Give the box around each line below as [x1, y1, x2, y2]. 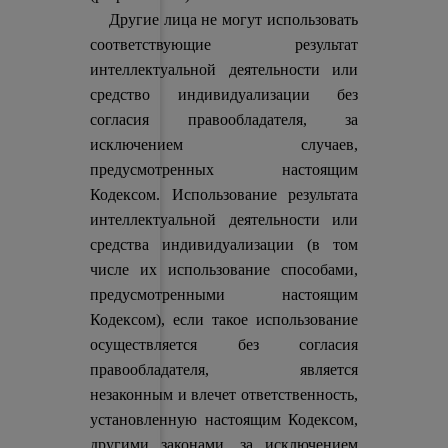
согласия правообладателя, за [90, 111, 358, 128]
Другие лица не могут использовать [90, 11, 358, 28]
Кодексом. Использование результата [90, 186, 358, 203]
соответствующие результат [90, 36, 358, 53]
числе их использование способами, [90, 261, 358, 278]
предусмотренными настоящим [90, 286, 358, 303]
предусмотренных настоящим [90, 161, 358, 178]
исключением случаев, [90, 136, 358, 153]
